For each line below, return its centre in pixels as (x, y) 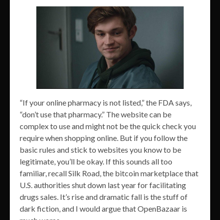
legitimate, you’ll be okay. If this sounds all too (96, 162)
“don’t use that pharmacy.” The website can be (96, 114)
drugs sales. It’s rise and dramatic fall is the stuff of (104, 197)
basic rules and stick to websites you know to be (100, 150)
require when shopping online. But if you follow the (104, 138)
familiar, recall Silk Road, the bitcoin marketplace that (109, 173)
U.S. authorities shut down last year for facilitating (103, 185)
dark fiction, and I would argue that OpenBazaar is (103, 209)
